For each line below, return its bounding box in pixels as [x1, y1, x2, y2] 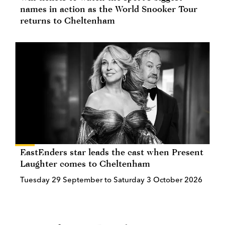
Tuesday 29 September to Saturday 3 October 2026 [20, 174, 202, 184]
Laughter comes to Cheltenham [20, 158, 150, 169]
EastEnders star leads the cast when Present [20, 146, 203, 157]
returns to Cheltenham [20, 15, 115, 26]
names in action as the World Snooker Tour [20, 3, 197, 14]
